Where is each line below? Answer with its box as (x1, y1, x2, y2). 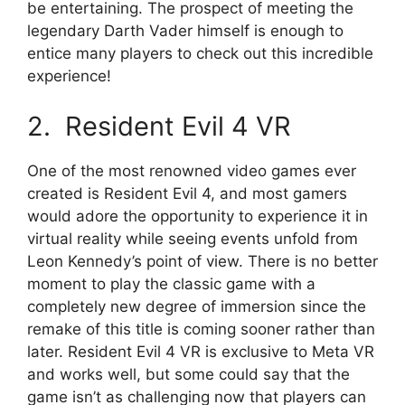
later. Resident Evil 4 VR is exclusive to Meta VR (27, 342, 374, 361)
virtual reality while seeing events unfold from (27, 229, 358, 248)
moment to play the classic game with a (27, 274, 316, 293)
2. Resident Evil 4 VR (27, 109, 291, 142)
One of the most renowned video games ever (27, 161, 356, 180)
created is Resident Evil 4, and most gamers (27, 184, 347, 202)
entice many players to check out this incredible (27, 44, 373, 63)
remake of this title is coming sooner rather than (27, 319, 375, 338)
